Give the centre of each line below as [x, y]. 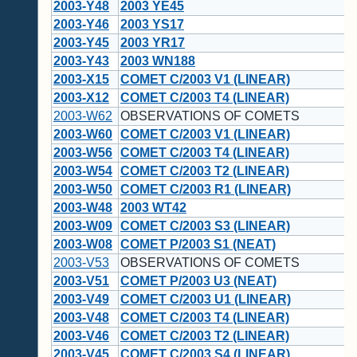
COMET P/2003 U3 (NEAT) [198, 281]
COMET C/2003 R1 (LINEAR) [206, 190]
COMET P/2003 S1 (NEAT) [198, 245]
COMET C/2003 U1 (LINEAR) [206, 300]
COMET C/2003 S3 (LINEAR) [205, 226]
